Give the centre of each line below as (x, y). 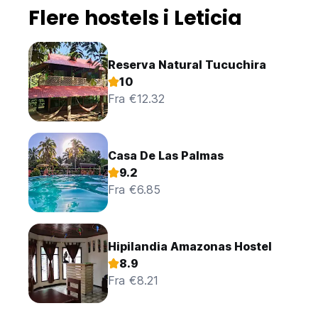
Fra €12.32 (136, 99)
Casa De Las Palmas (166, 156)
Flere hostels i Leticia (135, 18)
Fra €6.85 (134, 190)
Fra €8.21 (133, 281)
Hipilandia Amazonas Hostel (190, 247)
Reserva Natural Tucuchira (187, 65)
